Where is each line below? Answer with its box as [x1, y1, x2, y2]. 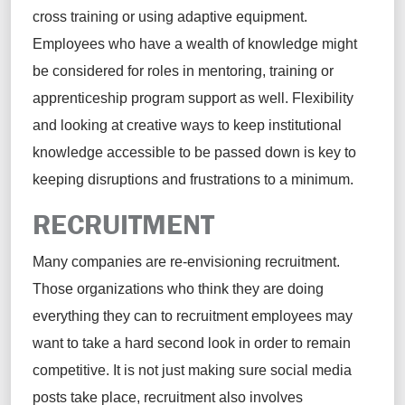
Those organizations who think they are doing [33, 281, 324, 297]
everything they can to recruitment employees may [33, 308, 353, 325]
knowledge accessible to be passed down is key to [33, 145, 356, 161]
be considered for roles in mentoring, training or [33, 63, 334, 80]
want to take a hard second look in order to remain [33, 335, 351, 352]
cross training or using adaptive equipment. [33, 9, 307, 25]
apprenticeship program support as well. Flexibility [33, 90, 353, 107]
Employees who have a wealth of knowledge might [33, 36, 357, 52]
